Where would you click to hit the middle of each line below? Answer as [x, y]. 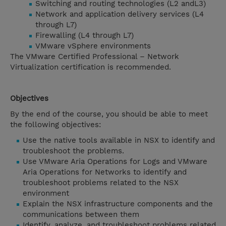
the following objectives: [55, 125]
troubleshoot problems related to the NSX [101, 183]
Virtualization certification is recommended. [91, 67]
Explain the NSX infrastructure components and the [118, 204]
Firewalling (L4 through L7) [84, 36]
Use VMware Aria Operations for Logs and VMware [115, 162]
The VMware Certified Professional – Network [95, 57]
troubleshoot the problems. [73, 151]
